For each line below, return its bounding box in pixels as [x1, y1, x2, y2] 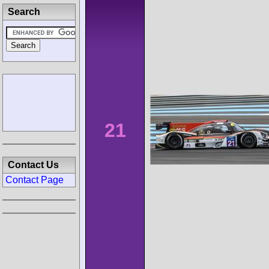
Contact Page [5, 175, 64, 185]
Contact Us [8, 160, 59, 170]
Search [8, 7, 40, 17]
